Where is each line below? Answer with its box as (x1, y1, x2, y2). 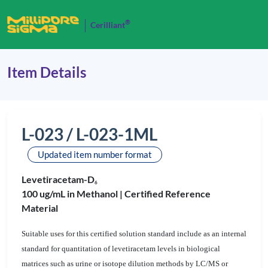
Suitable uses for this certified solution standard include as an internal (22, 229, 246, 238)
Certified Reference (124, 188, 211, 199)
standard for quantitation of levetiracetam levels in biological (22, 244, 220, 253)
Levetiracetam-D (22, 173, 95, 185)
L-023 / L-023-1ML (22, 124, 157, 144)
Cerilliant (90, 20, 125, 30)
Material (22, 202, 58, 214)
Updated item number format (38, 149, 152, 160)
